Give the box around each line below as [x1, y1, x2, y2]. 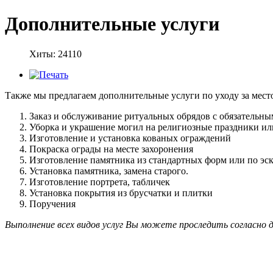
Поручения [29, 198, 76, 209]
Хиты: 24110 [29, 48, 82, 59]
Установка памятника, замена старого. [29, 165, 188, 176]
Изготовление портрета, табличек [29, 176, 170, 187]
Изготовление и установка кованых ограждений [29, 132, 231, 143]
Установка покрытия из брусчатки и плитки [29, 187, 213, 198]
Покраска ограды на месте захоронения [29, 143, 193, 154]
